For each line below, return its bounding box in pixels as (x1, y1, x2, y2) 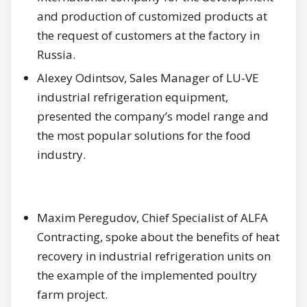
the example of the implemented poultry (37, 267, 257, 284)
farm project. (37, 286, 108, 303)
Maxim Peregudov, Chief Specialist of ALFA (37, 210, 268, 226)
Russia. (37, 47, 75, 63)
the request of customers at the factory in (37, 27, 260, 44)
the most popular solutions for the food (37, 127, 251, 144)
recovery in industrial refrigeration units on (37, 248, 271, 265)
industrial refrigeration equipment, (37, 89, 228, 106)
